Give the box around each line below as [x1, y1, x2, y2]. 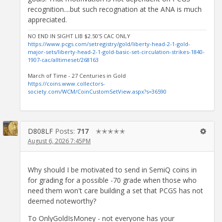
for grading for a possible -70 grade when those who [28, 175, 197, 185]
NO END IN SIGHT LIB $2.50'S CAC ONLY [28, 32, 130, 40]
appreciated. [28, 15, 67, 25]
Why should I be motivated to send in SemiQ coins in [28, 165, 197, 174]
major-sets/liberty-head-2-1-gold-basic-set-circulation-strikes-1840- [28, 48, 205, 56]
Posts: [55, 126, 77, 136]
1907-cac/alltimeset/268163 [28, 56, 99, 64]
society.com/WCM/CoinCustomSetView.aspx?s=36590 [28, 88, 166, 96]
